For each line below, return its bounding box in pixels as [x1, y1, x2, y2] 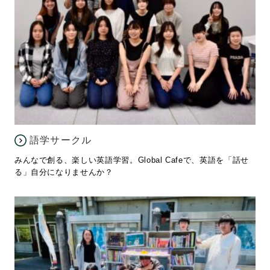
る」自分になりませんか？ [14, 167, 113, 177]
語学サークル [29, 134, 92, 145]
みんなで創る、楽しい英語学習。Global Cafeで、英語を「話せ [14, 155, 249, 165]
